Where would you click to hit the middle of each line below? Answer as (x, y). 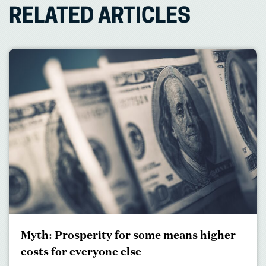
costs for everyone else (81, 251)
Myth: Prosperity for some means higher (128, 235)
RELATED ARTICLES (100, 17)
